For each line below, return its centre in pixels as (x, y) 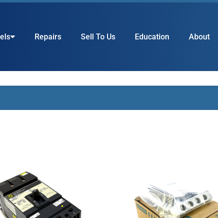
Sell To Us (98, 36)
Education (152, 36)
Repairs (48, 36)
